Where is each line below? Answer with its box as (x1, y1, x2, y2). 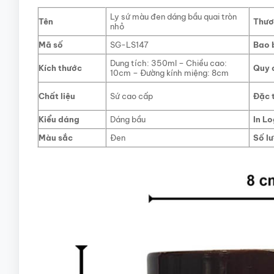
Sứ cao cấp (110, 91, 154, 101)
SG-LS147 (110, 39, 149, 50)
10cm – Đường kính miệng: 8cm (110, 67, 229, 78)
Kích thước (38, 62, 82, 73)
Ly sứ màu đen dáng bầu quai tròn (110, 11, 237, 21)
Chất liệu (38, 91, 75, 101)
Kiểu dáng (38, 114, 80, 124)
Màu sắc (38, 132, 73, 143)
